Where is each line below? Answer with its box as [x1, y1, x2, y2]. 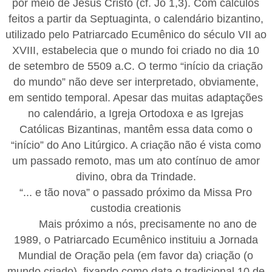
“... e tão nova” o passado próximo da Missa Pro [19, 186, 253, 199]
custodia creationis [90, 202, 182, 214]
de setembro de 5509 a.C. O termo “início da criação [8, 59, 263, 72]
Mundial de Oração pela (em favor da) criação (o [18, 249, 254, 262]
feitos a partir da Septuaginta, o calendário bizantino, [8, 12, 263, 25]
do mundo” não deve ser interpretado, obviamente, [13, 75, 259, 88]
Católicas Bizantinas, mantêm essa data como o [19, 123, 253, 135]
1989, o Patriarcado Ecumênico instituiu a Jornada [13, 233, 258, 246]
